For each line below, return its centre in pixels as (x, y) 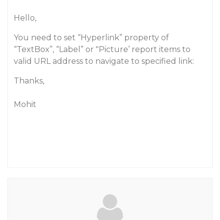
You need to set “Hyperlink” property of (91, 38)
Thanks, (29, 81)
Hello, (25, 18)
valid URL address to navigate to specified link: (104, 61)
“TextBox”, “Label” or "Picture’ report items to (102, 49)
